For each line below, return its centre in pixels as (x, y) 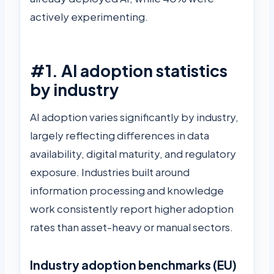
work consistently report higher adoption (132, 208)
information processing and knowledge (127, 190)
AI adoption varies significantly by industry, (134, 117)
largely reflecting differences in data (120, 135)
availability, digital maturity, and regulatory (133, 153)
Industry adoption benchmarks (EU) (133, 265)
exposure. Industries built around (110, 172)
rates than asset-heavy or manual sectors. (131, 227)
